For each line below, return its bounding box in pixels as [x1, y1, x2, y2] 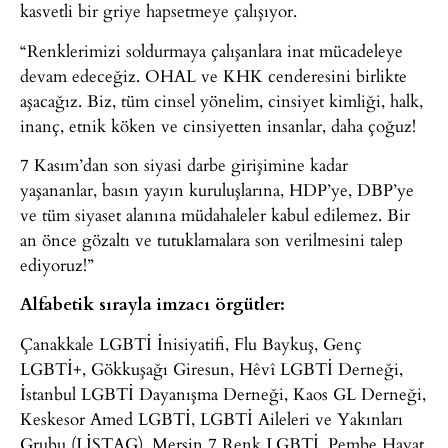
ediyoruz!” [20, 252, 94, 278]
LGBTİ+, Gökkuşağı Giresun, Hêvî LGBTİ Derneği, [20, 355, 403, 381]
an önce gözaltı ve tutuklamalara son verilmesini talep [20, 227, 403, 253]
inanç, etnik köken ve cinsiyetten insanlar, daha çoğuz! [20, 112, 416, 138]
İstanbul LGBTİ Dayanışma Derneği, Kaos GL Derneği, [20, 380, 426, 406]
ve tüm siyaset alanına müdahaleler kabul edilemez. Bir [20, 202, 410, 228]
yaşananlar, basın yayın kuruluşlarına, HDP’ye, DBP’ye [20, 177, 414, 203]
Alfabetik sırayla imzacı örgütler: [20, 291, 285, 316]
